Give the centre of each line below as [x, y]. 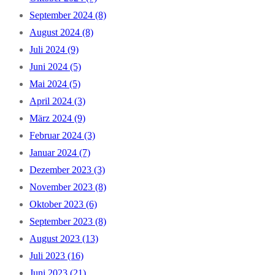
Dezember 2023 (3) [67, 170]
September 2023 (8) [68, 221]
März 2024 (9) [57, 118]
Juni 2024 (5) [55, 67]
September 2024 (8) [68, 15]
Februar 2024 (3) [62, 135]
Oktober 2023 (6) [63, 204]
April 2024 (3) [57, 101]
